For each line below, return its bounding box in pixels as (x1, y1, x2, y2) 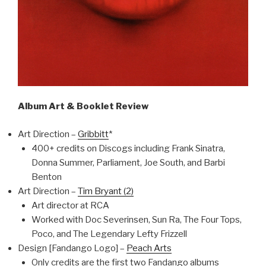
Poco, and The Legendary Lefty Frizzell (31, 228, 187, 239)
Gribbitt (78, 128, 109, 140)
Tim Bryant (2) (78, 185, 134, 197)
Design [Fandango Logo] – (18, 242, 126, 254)
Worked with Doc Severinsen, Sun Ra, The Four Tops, (31, 214, 242, 225)
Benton (31, 171, 62, 182)
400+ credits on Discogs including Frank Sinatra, (31, 142, 225, 154)
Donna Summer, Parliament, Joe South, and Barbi (31, 157, 225, 168)
